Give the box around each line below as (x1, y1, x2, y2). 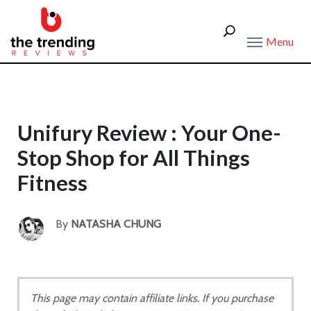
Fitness (17, 170, 87, 196)
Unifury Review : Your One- (17, 120, 281, 146)
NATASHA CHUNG (71, 217, 161, 230)
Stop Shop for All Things (17, 145, 250, 171)
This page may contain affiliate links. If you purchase (31, 292, 274, 305)
